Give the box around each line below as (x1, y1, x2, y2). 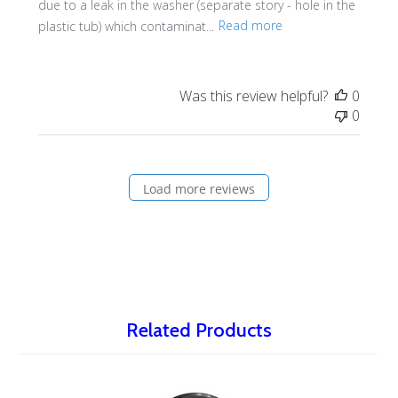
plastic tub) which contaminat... (37, 17, 214, 35)
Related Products (126, 317, 272, 342)
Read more (218, 17, 283, 35)
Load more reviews (142, 180, 255, 198)
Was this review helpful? (179, 85, 329, 106)
